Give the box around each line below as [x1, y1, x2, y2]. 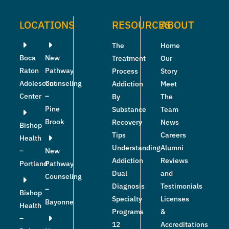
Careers [160, 130, 186, 140]
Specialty [111, 194, 142, 204]
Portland [19, 159, 48, 169]
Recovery [111, 118, 142, 127]
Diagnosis [111, 181, 145, 191]
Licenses [160, 194, 189, 204]
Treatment [111, 54, 146, 63]
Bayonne [45, 197, 74, 207]
